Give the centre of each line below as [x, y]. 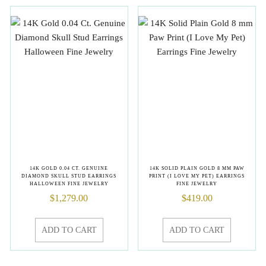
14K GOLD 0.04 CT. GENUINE [69, 169]
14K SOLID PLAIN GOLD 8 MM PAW [197, 169]
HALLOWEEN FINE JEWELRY [69, 184]
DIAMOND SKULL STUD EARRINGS [69, 176]
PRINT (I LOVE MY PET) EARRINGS [197, 176]
